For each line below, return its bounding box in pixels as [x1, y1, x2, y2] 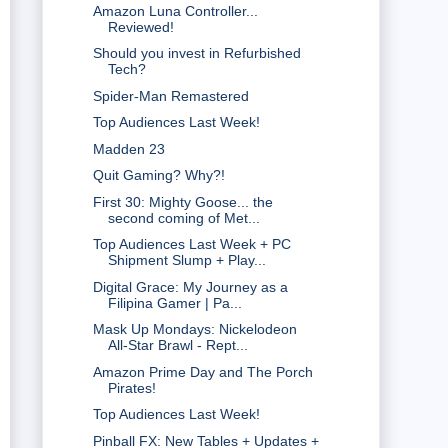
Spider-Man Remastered [92, 87, 249, 104]
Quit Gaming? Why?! [92, 167, 225, 184]
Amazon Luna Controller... [92, 2, 258, 19]
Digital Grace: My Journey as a [92, 278, 288, 295]
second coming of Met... [107, 209, 260, 226]
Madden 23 [92, 140, 165, 157]
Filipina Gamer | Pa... [107, 294, 242, 311]
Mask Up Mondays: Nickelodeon [92, 321, 297, 338]
